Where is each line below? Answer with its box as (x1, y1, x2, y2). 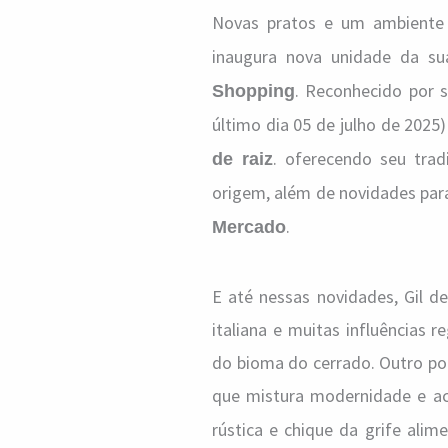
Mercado (212, 217, 286, 237)
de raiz (212, 149, 273, 169)
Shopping (212, 81, 295, 101)
